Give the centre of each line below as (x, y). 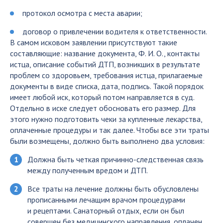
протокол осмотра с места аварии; (82, 13)
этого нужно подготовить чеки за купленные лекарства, (106, 119)
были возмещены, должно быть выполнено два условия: (107, 141)
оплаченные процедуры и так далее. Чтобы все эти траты (110, 130)
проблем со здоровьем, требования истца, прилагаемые (106, 75)
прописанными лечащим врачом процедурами (106, 200)
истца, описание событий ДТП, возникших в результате (105, 64)
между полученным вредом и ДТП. (88, 170)
